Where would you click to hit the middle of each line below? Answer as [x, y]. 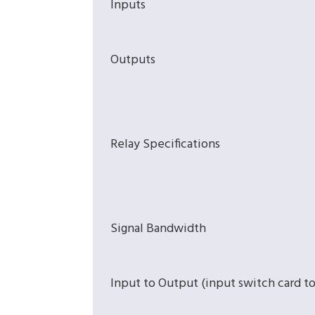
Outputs [133, 60]
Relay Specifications [165, 145]
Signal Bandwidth [158, 229]
